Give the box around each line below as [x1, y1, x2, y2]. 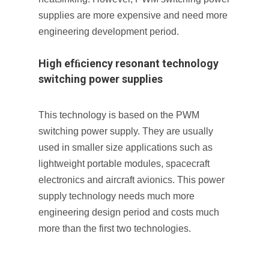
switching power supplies [38, 73, 163, 85]
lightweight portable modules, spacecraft [38, 159, 210, 169]
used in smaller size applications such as [38, 142, 213, 153]
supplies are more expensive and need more [38, 10, 228, 20]
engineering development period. [38, 26, 179, 37]
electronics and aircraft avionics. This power [38, 175, 225, 185]
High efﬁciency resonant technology [38, 57, 219, 70]
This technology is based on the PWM [38, 110, 199, 120]
